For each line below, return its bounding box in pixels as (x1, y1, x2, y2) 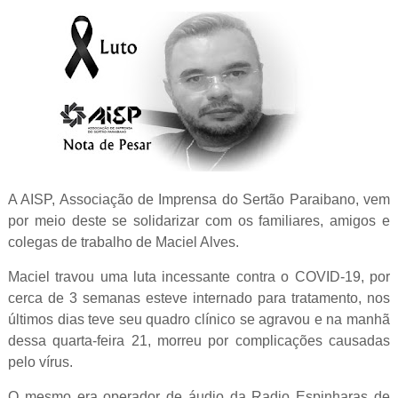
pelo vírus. (7, 354, 73, 370)
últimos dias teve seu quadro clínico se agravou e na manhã (7, 312, 391, 327)
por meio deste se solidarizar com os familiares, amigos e (7, 213, 391, 228)
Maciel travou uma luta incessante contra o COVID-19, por (7, 269, 391, 284)
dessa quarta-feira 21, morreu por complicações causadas (7, 333, 391, 348)
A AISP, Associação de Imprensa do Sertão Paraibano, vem (7, 192, 391, 207)
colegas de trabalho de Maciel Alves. (7, 235, 239, 250)
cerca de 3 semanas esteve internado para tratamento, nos (7, 291, 391, 306)
